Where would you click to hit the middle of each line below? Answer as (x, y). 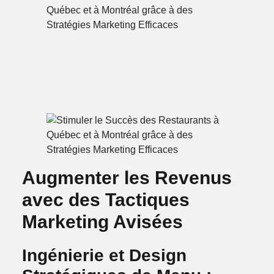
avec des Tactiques (106, 199)
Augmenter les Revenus (127, 177)
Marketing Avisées (102, 221)
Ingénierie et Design (104, 255)
